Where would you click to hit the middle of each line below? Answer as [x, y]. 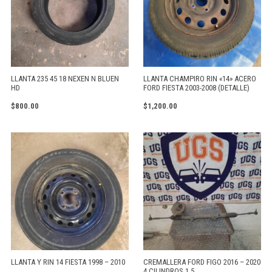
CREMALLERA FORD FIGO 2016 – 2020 [202, 262]
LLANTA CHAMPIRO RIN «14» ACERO [200, 78]
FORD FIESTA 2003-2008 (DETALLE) [196, 87]
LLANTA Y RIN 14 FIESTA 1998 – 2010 [68, 262]
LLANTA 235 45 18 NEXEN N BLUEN [65, 78]
